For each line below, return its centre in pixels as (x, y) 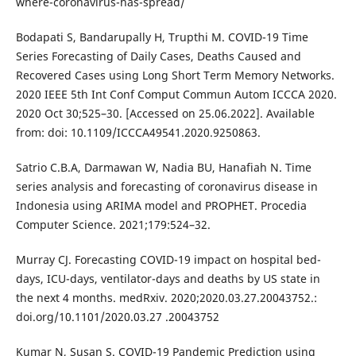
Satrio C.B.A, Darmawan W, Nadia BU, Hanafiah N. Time (163, 168)
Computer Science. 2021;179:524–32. (113, 225)
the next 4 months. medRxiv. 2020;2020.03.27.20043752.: (166, 298)
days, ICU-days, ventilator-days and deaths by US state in (168, 279)
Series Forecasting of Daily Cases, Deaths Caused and (158, 56)
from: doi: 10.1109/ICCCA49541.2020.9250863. (138, 132)
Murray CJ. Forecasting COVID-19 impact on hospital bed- (168, 260)
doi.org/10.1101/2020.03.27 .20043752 (117, 317)
